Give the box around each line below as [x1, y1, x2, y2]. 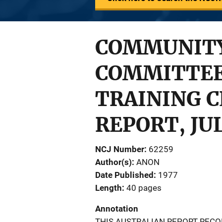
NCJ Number [95, 144, 144, 154]
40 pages [126, 183, 162, 193]
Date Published [95, 170, 154, 180]
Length [95, 183, 122, 193]
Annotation [95, 204, 138, 214]
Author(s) [95, 157, 132, 167]
